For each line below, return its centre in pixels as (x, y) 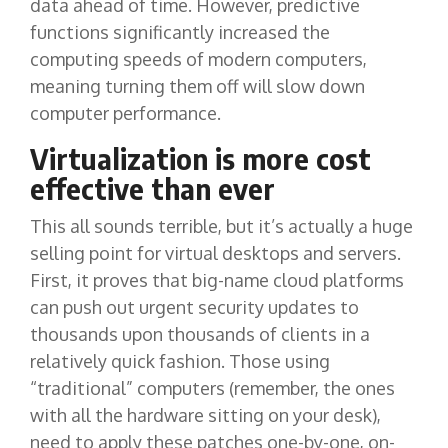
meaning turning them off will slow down (197, 86)
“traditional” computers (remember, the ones (212, 387)
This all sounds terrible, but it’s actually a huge (221, 225)
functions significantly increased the (180, 32)
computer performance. (125, 113)
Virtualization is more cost (200, 158)
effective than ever (152, 188)
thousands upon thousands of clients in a (200, 333)
